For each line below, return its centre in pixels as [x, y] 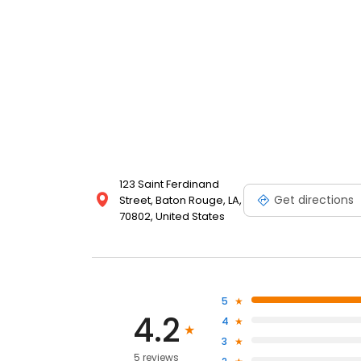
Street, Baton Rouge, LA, [180, 201]
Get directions [314, 199]
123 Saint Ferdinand [169, 185]
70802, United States [172, 217]
